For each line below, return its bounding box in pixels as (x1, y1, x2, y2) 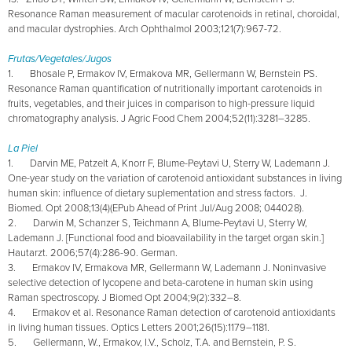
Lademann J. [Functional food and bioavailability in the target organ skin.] (8, 231, 324, 244)
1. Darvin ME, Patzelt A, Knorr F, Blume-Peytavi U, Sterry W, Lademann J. (8, 156, 330, 170)
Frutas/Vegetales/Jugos (8, 52, 112, 65)
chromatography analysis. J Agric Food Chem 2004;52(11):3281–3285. (8, 112, 310, 125)
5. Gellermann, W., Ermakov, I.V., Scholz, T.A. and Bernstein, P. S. (8, 335, 296, 349)
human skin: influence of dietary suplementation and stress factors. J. (8, 186, 307, 200)
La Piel (8, 141, 38, 155)
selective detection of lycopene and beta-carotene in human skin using (8, 276, 313, 289)
